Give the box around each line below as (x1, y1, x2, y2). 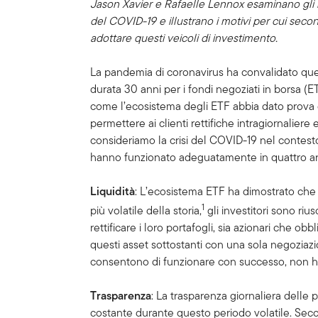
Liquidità (90, 183, 136, 199)
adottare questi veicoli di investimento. (90, 30, 278, 46)
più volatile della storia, (90, 202, 202, 219)
